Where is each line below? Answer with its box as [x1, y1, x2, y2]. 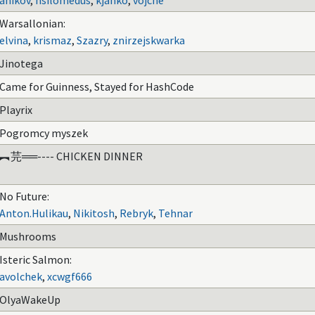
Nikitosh [73, 206, 115, 220]
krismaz [33, 33, 72, 47]
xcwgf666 [47, 269, 92, 283]
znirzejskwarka [112, 33, 185, 47]
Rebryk [120, 206, 153, 220]
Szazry [77, 33, 108, 47]
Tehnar [158, 206, 193, 220]
